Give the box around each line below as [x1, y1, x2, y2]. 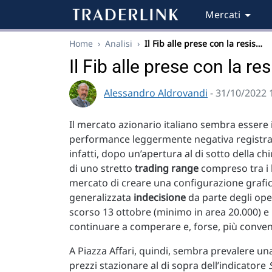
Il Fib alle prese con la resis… [144, 38, 262, 49]
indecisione [134, 191, 186, 204]
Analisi [105, 38, 132, 49]
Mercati [205, 8, 240, 21]
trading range [135, 161, 199, 175]
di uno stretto [69, 161, 135, 175]
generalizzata [69, 191, 134, 204]
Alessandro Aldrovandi [104, 86, 208, 100]
